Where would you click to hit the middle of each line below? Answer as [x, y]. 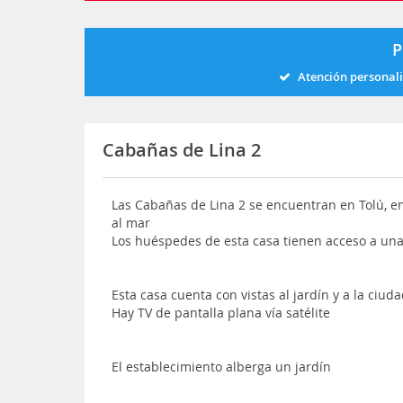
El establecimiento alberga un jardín [222, 367]
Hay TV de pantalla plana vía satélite [221, 313]
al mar [131, 223]
